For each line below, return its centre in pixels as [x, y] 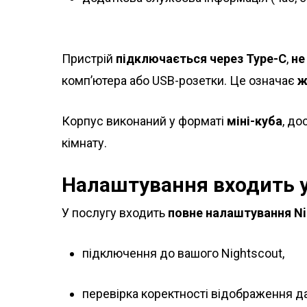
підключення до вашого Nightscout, [183, 254]
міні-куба [255, 121]
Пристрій [89, 59]
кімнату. [84, 143]
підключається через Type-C [201, 59]
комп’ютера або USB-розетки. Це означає [180, 81]
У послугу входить [115, 213]
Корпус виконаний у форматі [144, 121]
